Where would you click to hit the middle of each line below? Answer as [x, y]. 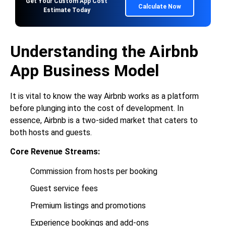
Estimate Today [67, 10]
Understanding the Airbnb [104, 52]
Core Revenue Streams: [55, 152]
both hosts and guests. [51, 133]
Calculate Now [159, 7]
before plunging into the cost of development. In [97, 108]
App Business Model [84, 71]
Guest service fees [64, 188]
